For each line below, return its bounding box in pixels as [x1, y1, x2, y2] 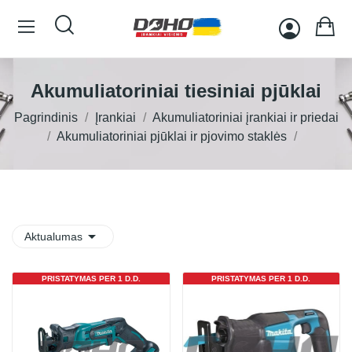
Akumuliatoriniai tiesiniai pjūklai [31, 80, 321, 101]
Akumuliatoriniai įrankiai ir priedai [152, 111, 339, 124]
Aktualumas [24, 230, 82, 243]
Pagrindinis [13, 111, 78, 124]
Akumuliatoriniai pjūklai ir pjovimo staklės [57, 130, 287, 143]
